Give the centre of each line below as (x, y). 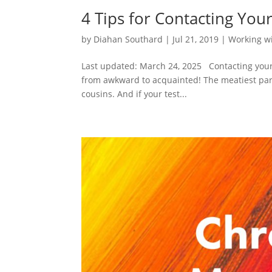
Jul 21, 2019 (196, 39)
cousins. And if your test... (134, 93)
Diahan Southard (128, 39)
